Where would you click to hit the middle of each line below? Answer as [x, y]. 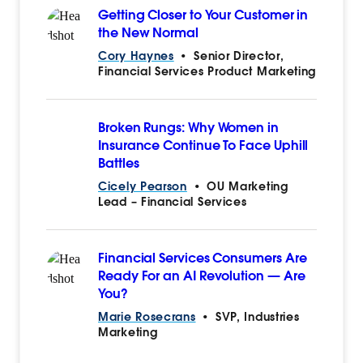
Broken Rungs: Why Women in [188, 128]
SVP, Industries [257, 317]
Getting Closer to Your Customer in [203, 15]
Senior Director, [239, 56]
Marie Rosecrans [147, 317]
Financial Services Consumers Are [203, 258]
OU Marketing [248, 187]
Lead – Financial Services [173, 202]
